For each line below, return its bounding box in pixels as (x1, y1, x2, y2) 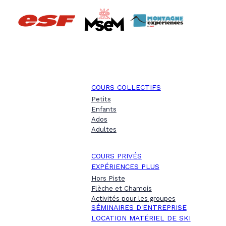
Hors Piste (91, 175, 125, 182)
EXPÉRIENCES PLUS (91, 162, 159, 171)
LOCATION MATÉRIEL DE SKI (91, 214, 191, 222)
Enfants (91, 105, 117, 113)
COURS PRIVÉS (91, 152, 142, 160)
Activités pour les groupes (91, 195, 176, 202)
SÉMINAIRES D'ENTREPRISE (91, 203, 187, 211)
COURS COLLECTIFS (91, 83, 161, 91)
